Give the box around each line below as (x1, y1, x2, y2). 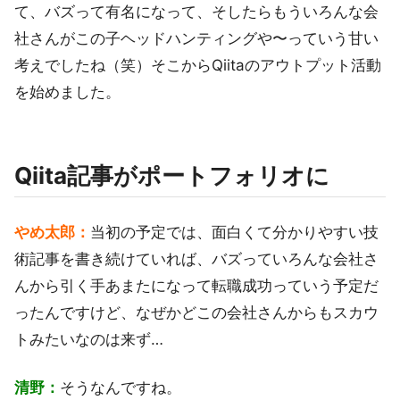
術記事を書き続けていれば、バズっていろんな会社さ (14, 249, 379, 268)
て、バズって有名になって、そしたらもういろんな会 (14, 2, 379, 21)
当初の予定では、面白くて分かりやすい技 (90, 222, 379, 241)
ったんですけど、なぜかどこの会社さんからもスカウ (14, 303, 379, 321)
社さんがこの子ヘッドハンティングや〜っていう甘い (14, 29, 379, 47)
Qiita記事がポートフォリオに (14, 161, 329, 189)
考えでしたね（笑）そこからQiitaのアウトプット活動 (14, 55, 381, 74)
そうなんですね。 (60, 378, 181, 396)
